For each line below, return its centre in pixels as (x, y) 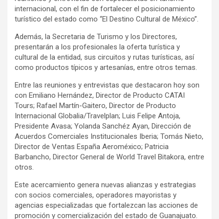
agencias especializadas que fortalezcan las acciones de (106, 206)
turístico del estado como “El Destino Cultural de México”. (107, 19)
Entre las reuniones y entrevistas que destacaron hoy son (107, 85)
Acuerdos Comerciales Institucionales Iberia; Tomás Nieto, (109, 137)
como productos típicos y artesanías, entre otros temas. (106, 68)
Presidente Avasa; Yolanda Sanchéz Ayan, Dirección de (103, 126)
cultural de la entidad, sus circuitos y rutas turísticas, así (104, 57)
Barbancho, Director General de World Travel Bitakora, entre (109, 157)
